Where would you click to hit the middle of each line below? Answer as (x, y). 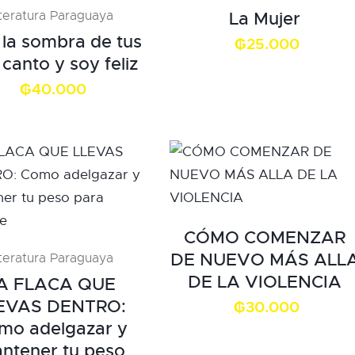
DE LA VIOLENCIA (265, 282)
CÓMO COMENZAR (265, 237)
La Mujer (265, 19)
